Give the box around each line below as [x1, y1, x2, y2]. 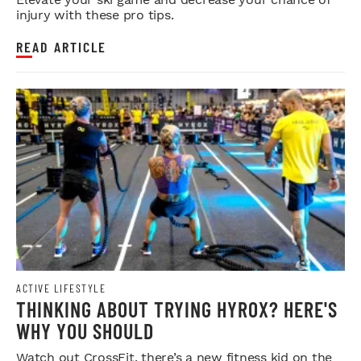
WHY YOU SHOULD [16, 318, 154, 344]
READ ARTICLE [16, 38, 106, 56]
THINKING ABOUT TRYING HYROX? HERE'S [16, 297, 338, 322]
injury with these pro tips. [16, 7, 174, 23]
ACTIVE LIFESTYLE [16, 281, 106, 296]
